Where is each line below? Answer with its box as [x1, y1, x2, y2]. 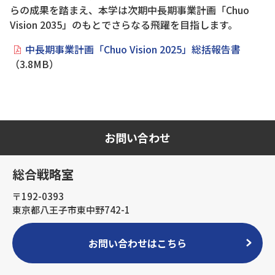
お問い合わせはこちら [88, 236, 187, 250]
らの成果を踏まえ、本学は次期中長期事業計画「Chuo [10, 2, 249, 17]
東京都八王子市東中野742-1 [12, 203, 130, 216]
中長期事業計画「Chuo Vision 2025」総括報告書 [25, 42, 241, 56]
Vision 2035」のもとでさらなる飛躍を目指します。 [10, 17, 238, 32]
